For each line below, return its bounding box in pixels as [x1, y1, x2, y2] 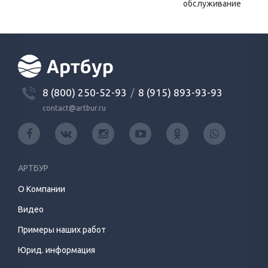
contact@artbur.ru [42, 104, 106, 112]
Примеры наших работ [18, 225, 106, 235]
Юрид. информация [18, 245, 95, 255]
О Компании [18, 184, 65, 194]
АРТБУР [18, 163, 48, 173]
